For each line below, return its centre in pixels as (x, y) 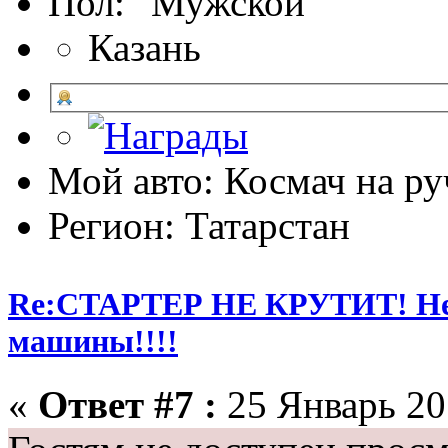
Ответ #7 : (127, 405)
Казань (144, 47)
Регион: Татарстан (199, 225)
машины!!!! (93, 341)
